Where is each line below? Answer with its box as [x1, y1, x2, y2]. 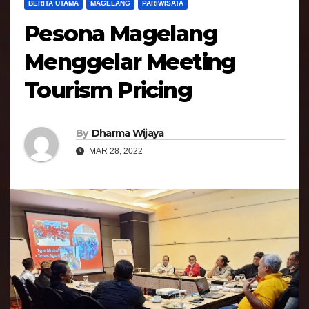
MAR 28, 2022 [87, 146, 143, 156]
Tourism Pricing [24, 77, 192, 104]
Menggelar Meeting [24, 48, 236, 76]
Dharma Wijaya [91, 126, 164, 139]
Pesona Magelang [24, 20, 217, 48]
